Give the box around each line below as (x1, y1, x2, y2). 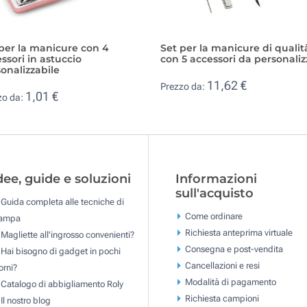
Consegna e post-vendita (184, 243, 283, 254)
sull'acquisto (175, 186, 254, 201)
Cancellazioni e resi (184, 260, 260, 271)
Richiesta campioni (184, 293, 259, 304)
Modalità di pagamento (184, 276, 276, 287)
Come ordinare (184, 210, 243, 221)
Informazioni (175, 171, 257, 187)
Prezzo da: (160, 81, 207, 93)
